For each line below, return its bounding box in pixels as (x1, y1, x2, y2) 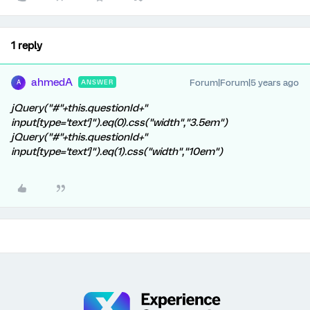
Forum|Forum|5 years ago (190, 77, 299, 88)
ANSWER (81, 77, 113, 86)
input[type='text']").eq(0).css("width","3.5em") (11, 116, 228, 129)
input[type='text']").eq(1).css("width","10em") (11, 145, 223, 158)
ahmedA (31, 75, 73, 89)
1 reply (11, 39, 42, 52)
